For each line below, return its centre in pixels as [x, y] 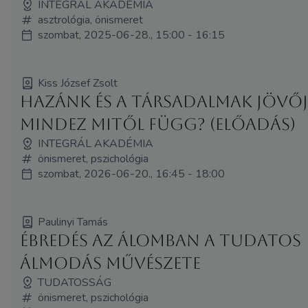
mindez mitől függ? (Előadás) [158, 124]
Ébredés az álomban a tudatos [161, 240]
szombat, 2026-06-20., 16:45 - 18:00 [132, 174]
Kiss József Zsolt [78, 83]
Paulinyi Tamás [73, 222]
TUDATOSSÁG [75, 282]
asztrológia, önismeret [91, 20]
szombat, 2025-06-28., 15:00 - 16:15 [132, 35]
